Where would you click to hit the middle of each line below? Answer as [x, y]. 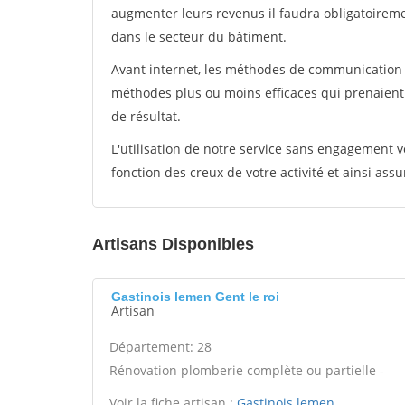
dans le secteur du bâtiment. [199, 37]
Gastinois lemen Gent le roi [195, 297]
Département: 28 [160, 347]
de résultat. [146, 116]
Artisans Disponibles [173, 244]
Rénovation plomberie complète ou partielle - [247, 370]
